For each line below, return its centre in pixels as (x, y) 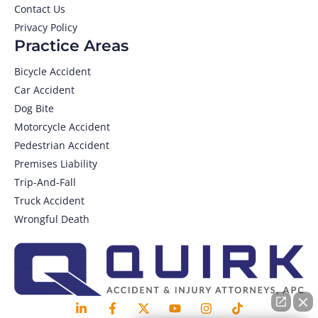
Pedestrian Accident (62, 146)
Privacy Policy (46, 28)
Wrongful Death (52, 219)
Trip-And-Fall (45, 182)
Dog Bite (34, 109)
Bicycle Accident (53, 72)
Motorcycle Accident (62, 127)
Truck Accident (49, 201)
